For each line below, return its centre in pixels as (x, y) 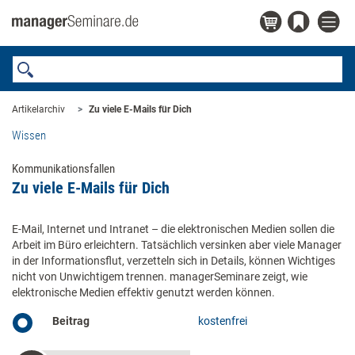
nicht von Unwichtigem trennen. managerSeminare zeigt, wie (160, 277)
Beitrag (71, 321)
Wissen (29, 136)
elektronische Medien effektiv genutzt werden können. (143, 292)
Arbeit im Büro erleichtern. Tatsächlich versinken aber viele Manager (177, 245)
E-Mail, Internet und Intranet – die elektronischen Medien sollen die (173, 229)
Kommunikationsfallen (63, 169)
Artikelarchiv (38, 109)
